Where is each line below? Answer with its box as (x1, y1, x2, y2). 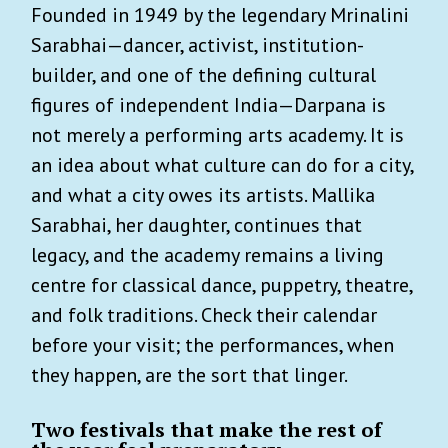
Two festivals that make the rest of (31, 415, 382, 443)
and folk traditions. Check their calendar (31, 301, 377, 328)
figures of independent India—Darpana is (31, 91, 386, 118)
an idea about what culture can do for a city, (31, 151, 413, 178)
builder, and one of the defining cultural (31, 61, 376, 88)
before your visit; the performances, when (31, 331, 394, 358)
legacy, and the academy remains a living (31, 241, 384, 268)
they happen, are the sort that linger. (31, 361, 348, 388)
